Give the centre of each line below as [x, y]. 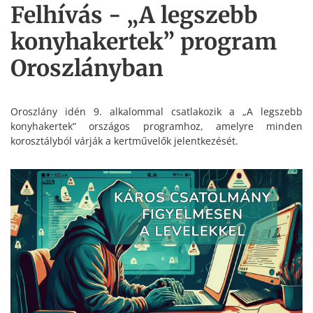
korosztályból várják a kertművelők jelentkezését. [124, 141]
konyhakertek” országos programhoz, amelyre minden [156, 126]
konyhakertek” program [144, 42]
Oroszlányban [87, 69]
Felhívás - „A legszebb [134, 16]
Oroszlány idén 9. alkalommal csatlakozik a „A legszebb [156, 112]
